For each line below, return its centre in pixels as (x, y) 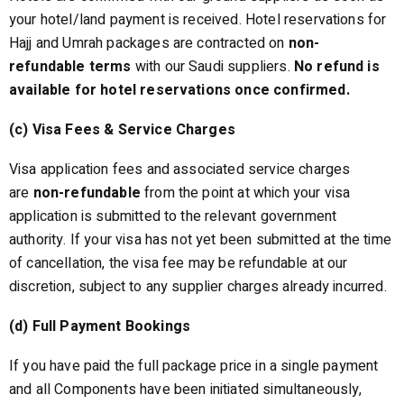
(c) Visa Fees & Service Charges (122, 130)
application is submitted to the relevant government (173, 216)
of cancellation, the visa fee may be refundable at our (179, 263)
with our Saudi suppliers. (212, 67)
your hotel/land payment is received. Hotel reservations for (198, 20)
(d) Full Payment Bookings (100, 326)
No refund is (336, 67)
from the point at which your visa (245, 193)
